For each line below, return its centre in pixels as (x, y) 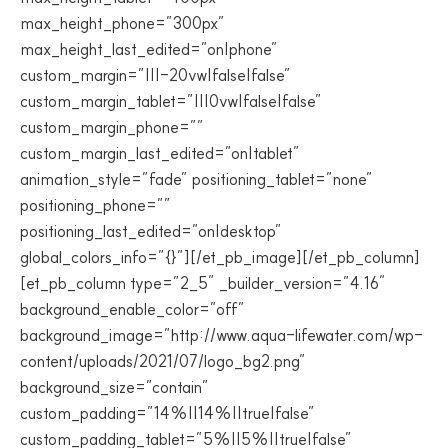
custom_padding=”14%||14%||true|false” (167, 413)
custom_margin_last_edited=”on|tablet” (160, 153)
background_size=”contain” (114, 387)
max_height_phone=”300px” (122, 23)
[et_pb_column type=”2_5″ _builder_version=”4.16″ (203, 283)
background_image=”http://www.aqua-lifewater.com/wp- (221, 335)
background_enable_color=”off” (132, 309)
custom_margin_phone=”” (112, 127)
